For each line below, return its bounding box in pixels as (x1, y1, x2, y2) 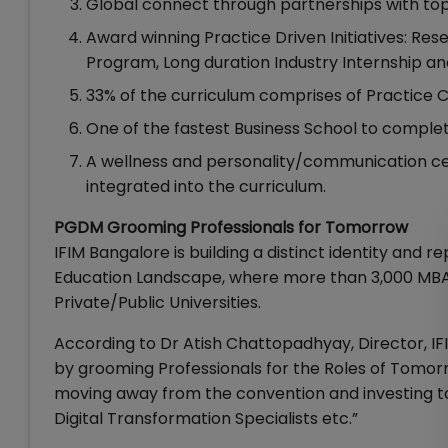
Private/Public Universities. (54, 291, 261, 314)
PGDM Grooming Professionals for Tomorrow (54, 216, 408, 239)
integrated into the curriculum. (86, 175, 326, 198)
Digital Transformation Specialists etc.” (54, 407, 358, 430)
